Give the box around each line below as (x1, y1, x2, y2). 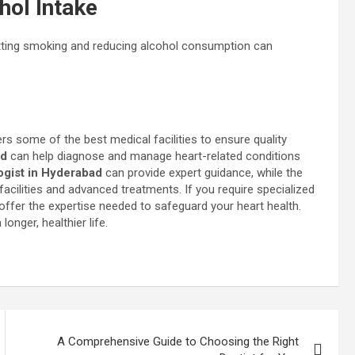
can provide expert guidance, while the (102, 166, 303, 180)
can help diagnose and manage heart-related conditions (7, 149, 300, 163)
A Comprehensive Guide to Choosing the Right (57, 334, 300, 349)
